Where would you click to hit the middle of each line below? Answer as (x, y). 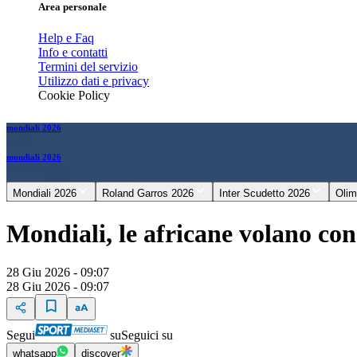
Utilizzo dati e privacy (94, 81)
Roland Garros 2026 (148, 194)
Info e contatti (73, 53)
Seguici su (147, 335)
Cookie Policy (74, 96)
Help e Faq (66, 38)
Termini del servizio (88, 67)
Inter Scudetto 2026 (265, 194)
